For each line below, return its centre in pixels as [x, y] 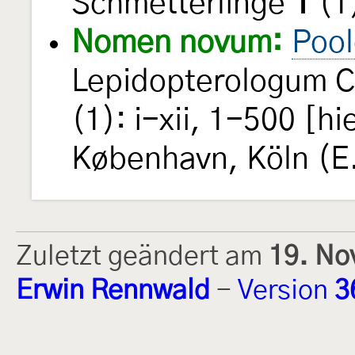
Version [286, 291]
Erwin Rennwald [113, 291]
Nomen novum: [177, 44]
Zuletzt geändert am [142, 257]
